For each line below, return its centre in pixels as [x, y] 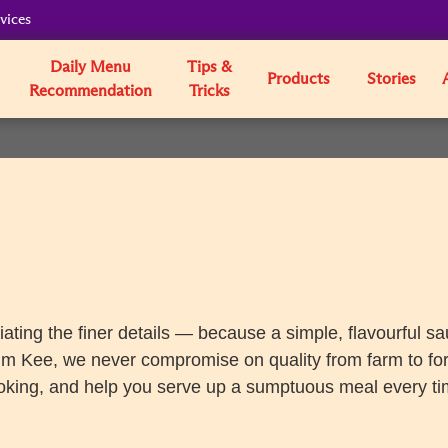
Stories [391, 79]
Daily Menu [90, 67]
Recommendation [90, 91]
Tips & [209, 67]
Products [298, 79]
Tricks [209, 91]
